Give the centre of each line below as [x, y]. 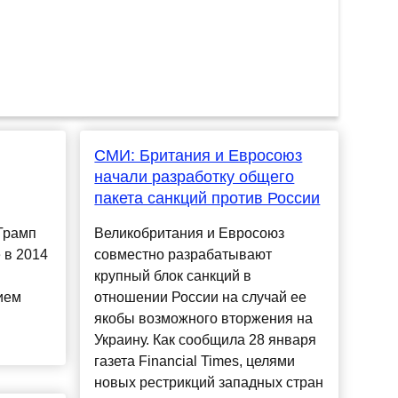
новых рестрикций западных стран [209, 383]
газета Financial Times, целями [195, 362]
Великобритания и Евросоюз [190, 234]
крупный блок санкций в [173, 276]
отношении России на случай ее [201, 298]
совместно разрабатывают [183, 255]
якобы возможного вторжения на [204, 319]
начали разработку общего [195, 177]
